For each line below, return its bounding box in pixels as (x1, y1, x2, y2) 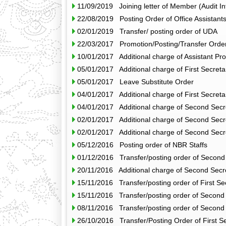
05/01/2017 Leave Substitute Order (77, 78, 194, 86)
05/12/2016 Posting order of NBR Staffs (77, 141, 207, 149)
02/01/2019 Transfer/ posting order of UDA (77, 27, 217, 35)
